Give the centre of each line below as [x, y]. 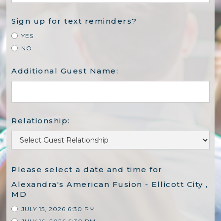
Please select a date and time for [87, 169]
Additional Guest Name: [65, 71]
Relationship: [41, 120]
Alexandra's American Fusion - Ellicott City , [110, 184]
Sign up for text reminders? [74, 21]
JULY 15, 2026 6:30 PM [58, 209]
